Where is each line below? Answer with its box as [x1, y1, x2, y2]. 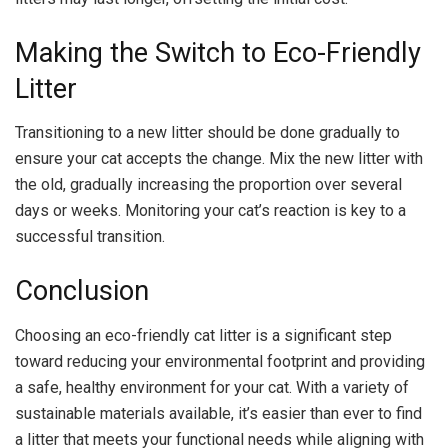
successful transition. [15, 227, 165, 247]
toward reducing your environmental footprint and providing [15, 351, 425, 371]
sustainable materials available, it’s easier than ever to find [15, 403, 422, 423]
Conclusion [15, 275, 149, 307]
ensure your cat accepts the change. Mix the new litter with [15, 149, 423, 169]
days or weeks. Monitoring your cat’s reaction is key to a [15, 201, 406, 221]
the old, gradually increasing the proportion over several [15, 175, 402, 195]
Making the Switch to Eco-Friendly [15, 36, 421, 69]
